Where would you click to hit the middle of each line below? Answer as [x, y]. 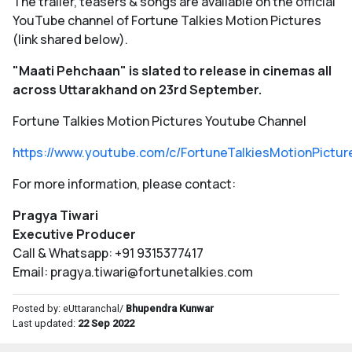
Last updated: [45, 324]
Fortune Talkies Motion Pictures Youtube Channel [159, 121]
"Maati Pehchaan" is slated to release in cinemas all [172, 71]
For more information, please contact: [124, 184]
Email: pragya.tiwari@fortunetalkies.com [133, 272]
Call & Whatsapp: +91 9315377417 [108, 253]
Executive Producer [74, 235]
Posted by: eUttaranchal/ [69, 309]
